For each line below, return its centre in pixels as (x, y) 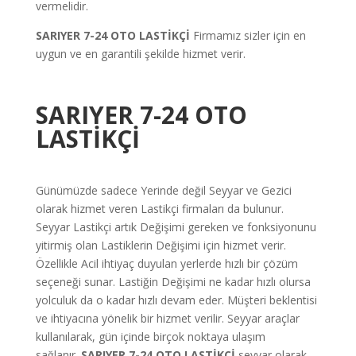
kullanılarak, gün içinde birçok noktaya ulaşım (150, 336)
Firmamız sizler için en (249, 35)
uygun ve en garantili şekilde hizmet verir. (140, 53)
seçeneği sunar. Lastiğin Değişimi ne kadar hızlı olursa (173, 281)
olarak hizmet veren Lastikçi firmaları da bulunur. (159, 208)
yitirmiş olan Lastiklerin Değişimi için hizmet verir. (161, 245)
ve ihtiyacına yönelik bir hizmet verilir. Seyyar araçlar (167, 318)
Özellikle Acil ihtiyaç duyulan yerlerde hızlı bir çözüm (166, 263)
